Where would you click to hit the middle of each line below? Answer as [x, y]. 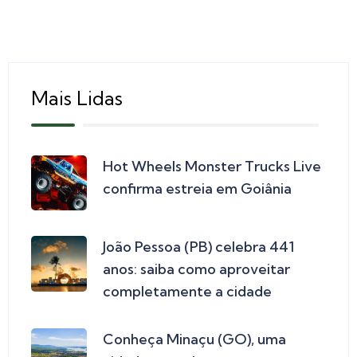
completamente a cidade [187, 292]
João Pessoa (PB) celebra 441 [198, 247]
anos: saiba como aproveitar [196, 269]
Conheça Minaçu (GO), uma [194, 339]
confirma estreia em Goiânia [197, 188]
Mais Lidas [77, 98]
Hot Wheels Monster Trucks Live [212, 166]
